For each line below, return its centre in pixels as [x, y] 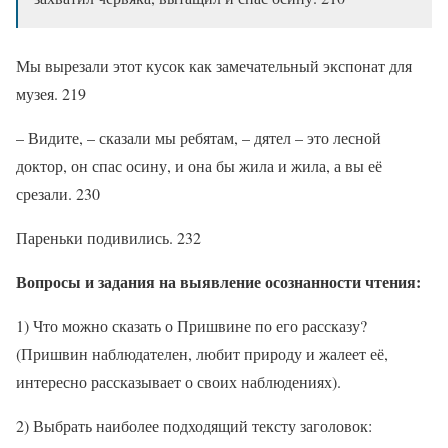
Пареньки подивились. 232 [108, 238]
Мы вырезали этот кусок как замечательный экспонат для [214, 66]
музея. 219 [51, 94]
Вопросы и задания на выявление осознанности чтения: [218, 282]
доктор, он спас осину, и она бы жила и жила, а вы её [199, 166]
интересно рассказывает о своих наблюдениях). [178, 382]
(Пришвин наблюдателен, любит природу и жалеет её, [202, 354]
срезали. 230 [58, 194]
